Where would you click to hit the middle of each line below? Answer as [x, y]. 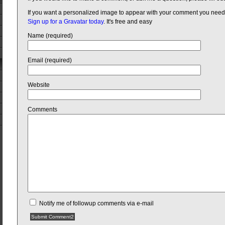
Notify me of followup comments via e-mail [96, 203]
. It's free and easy [128, 22]
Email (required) [50, 60]
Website [39, 85]
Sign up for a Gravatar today [66, 22]
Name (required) [50, 36]
